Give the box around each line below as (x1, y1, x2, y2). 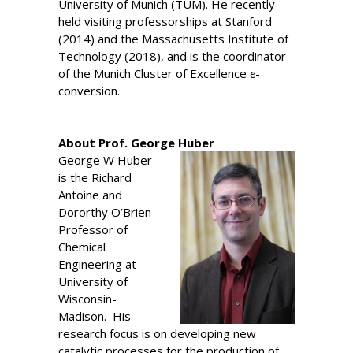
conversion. (58, 82, 120, 98)
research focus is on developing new (58, 325, 256, 341)
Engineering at (58, 256, 136, 272)
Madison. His (58, 308, 131, 324)
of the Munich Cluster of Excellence (58, 65, 250, 81)
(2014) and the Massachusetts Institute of (58, 30, 288, 46)
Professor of (58, 221, 128, 237)
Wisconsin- (58, 291, 117, 307)
